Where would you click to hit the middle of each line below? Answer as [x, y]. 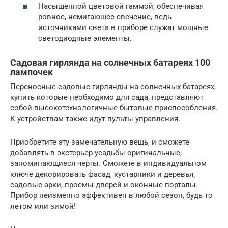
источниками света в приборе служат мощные [123, 27]
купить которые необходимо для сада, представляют [107, 97]
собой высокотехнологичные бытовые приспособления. [114, 108]
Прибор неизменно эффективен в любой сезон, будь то [111, 195]
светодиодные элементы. [85, 38]
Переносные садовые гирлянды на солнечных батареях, [113, 86]
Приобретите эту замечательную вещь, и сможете [100, 142]
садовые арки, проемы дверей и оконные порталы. [104, 184]
